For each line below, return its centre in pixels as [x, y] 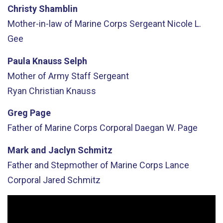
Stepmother [74, 165]
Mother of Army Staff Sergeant [68, 76]
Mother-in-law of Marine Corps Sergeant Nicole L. [104, 24]
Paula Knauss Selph [47, 61]
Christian [47, 91]
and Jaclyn [53, 150]
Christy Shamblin [43, 9]
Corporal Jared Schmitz [54, 180]
